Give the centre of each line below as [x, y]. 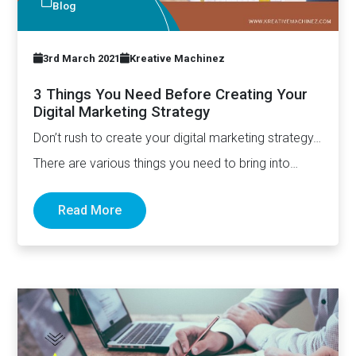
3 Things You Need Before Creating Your [171, 95]
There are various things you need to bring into [162, 164]
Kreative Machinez [178, 59]
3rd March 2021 [82, 59]
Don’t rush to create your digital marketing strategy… [178, 138]
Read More [90, 211]
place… [53, 189]
